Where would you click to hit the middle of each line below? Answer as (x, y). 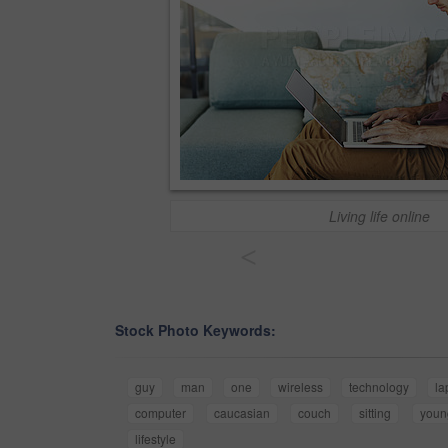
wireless (300, 387)
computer (160, 413)
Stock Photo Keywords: (195, 330)
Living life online (379, 216)
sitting (375, 413)
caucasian (242, 413)
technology (379, 387)
